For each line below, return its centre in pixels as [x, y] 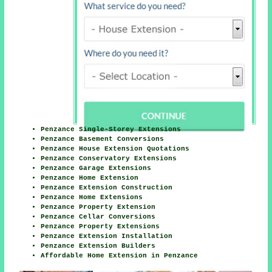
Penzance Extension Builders [98, 246]
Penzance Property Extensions [100, 226]
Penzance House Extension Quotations [115, 148]
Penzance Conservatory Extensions [109, 158]
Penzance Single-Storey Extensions [111, 129]
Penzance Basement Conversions [103, 139]
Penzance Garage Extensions [96, 168]
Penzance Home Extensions [92, 197]
